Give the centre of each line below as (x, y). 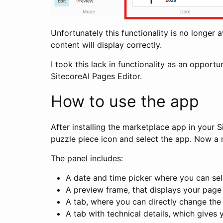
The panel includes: (87, 159)
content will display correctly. (106, 45)
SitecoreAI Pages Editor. (96, 76)
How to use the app (125, 102)
